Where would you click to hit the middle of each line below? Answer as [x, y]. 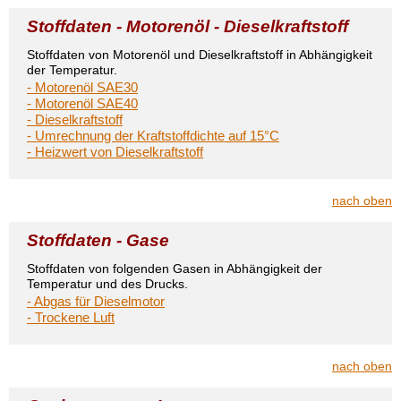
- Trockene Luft [71, 317]
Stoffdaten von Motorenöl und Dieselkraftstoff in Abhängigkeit [200, 55]
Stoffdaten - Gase [98, 240]
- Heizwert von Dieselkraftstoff [115, 152]
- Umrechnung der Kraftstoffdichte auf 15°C [153, 136]
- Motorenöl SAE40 [82, 103]
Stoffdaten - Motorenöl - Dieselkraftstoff [188, 26]
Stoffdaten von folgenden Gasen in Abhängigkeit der [175, 269]
